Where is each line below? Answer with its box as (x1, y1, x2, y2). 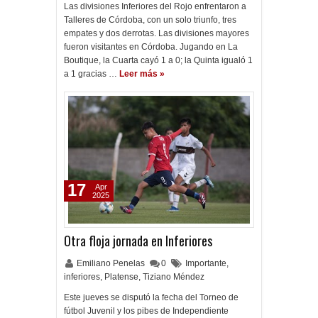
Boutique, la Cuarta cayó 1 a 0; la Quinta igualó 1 (64, 55, 253, 65)
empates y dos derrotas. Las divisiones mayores (64, 28, 249, 38)
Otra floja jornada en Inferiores (64, 231, 212, 250)
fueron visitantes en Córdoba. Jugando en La (64, 42, 238, 52)
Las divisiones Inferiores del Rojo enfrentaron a (64, 1, 246, 11)
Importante (185, 258, 226, 268)
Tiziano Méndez (143, 272, 204, 282)
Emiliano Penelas (77, 258, 147, 268)
